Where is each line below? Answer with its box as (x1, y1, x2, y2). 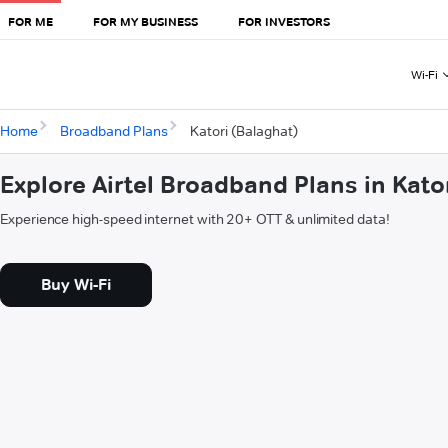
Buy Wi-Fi (41, 275, 111, 295)
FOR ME (8, 13, 53, 29)
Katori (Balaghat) (189, 122, 298, 141)
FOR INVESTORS (238, 13, 330, 29)
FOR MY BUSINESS (93, 13, 198, 29)
